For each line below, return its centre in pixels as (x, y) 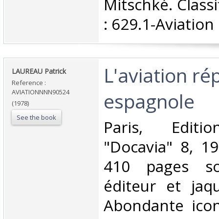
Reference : (29, 83)
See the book (36, 118)
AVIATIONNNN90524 (41, 92)
